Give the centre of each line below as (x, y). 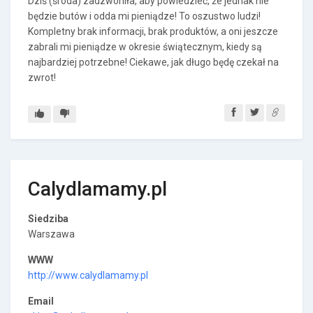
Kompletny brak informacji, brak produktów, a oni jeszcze (153, 31)
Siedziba (48, 219)
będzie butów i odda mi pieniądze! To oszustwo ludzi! (144, 16)
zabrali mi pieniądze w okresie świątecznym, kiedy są (145, 47)
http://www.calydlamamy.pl (88, 275)
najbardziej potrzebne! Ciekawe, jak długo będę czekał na (153, 62)
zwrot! (42, 78)
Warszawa (51, 234)
